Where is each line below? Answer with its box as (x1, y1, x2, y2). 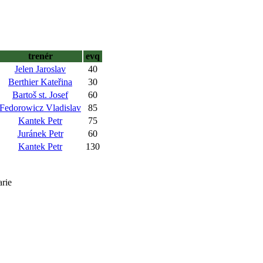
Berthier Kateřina (8, 77, 72, 87)
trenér (28, 51, 53, 61)
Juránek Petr (17, 129, 63, 139)
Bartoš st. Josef (12, 90, 68, 100)
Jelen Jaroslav (15, 64, 66, 74)
